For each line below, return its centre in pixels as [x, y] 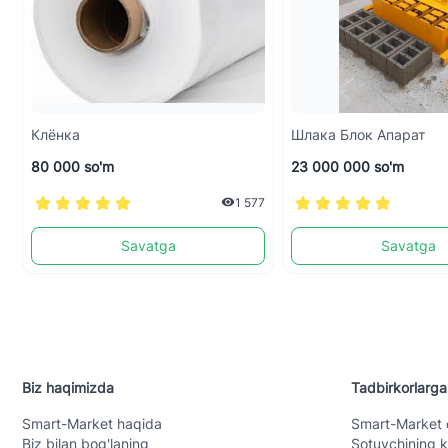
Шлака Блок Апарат [401, 134]
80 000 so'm [72, 166]
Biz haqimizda [68, 387]
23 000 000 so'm [347, 166]
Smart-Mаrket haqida [92, 423]
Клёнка [55, 134]
